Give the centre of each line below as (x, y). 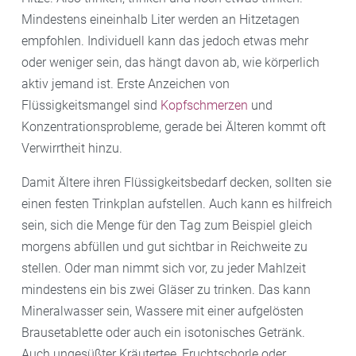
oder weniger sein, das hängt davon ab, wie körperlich (170, 62)
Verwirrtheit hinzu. (72, 148)
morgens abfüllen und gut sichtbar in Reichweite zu (164, 246)
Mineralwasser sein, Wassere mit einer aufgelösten (163, 311)
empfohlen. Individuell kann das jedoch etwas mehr (165, 41)
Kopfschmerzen (204, 105)
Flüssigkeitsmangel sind (91, 105)
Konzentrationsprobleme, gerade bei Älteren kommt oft (174, 126)
